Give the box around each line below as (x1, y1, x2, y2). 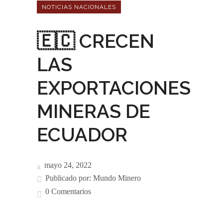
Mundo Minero (93, 174, 141, 182)
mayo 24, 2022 (42, 161, 92, 169)
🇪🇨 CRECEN (37, 30, 154, 52)
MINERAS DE (37, 100, 150, 122)
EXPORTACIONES (37, 77, 191, 99)
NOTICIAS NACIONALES (42, 3, 116, 10)
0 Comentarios (45, 187, 91, 196)
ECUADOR (37, 123, 127, 146)
